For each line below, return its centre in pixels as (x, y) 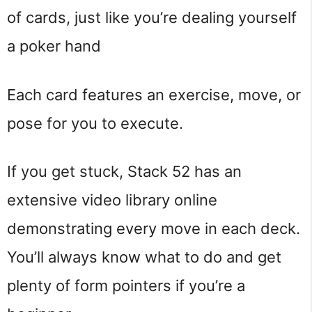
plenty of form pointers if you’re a (126, 286)
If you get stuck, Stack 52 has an (124, 172)
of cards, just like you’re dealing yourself (152, 18)
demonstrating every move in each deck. (154, 229)
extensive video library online (112, 200)
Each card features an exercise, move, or (154, 94)
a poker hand (54, 46)
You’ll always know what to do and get (144, 257)
